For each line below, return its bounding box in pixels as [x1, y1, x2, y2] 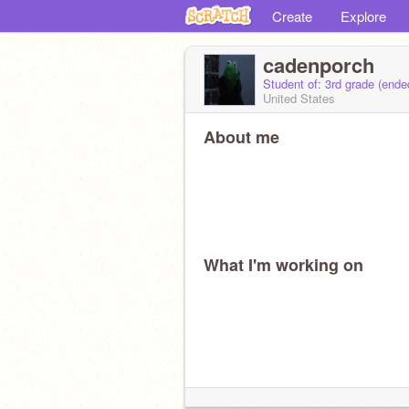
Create [272, 6, 312, 26]
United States [263, 89, 335, 107]
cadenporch [263, 50, 374, 79]
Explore [341, 6, 386, 26]
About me [204, 125, 279, 149]
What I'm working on [204, 253, 363, 277]
